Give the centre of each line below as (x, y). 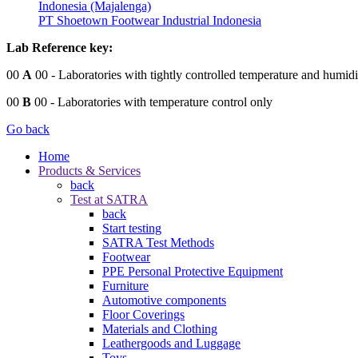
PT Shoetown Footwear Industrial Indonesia (150, 20)
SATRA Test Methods (158, 242)
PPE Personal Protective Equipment (193, 271)
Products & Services (89, 170)
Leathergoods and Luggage (171, 343)
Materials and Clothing (160, 328)
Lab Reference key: (60, 47)
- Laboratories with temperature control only (160, 101)
